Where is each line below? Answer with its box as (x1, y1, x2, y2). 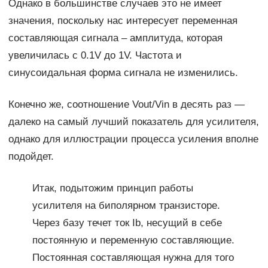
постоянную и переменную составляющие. (32, 234, 234, 246)
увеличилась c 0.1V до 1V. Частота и (8, 50, 182, 62)
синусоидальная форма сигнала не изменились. (8, 67, 238, 79)
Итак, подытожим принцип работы (32, 182, 193, 194)
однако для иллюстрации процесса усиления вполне (8, 133, 258, 145)
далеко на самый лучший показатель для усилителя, (8, 116, 259, 128)
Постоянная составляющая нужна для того (32, 252, 234, 264)
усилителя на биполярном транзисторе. (32, 200, 220, 212)
